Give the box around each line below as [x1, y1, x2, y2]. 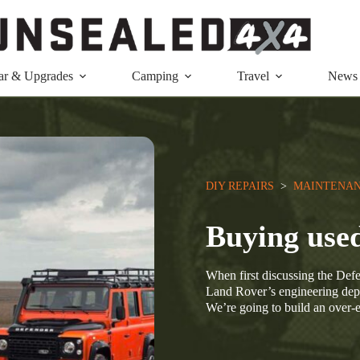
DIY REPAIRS [206, 179, 274, 192]
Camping [132, 69, 178, 83]
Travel [237, 69, 269, 83]
